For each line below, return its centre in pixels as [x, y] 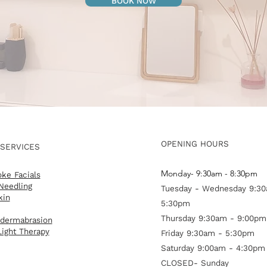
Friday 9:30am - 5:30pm [207, 233]
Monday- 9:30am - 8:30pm [209, 173]
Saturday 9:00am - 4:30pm [213, 248]
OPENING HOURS [195, 144]
